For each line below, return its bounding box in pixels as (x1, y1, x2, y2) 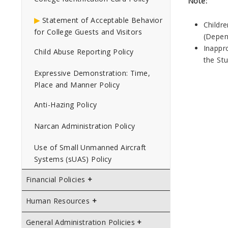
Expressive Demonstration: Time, (34, 68, 151, 78)
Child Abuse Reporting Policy (34, 47, 134, 56)
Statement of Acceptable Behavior (42, 15, 163, 25)
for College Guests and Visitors (34, 27, 142, 37)
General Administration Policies (26, 217, 135, 227)
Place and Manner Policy (34, 80, 120, 90)
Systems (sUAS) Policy (34, 154, 112, 164)
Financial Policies (26, 175, 85, 184)
